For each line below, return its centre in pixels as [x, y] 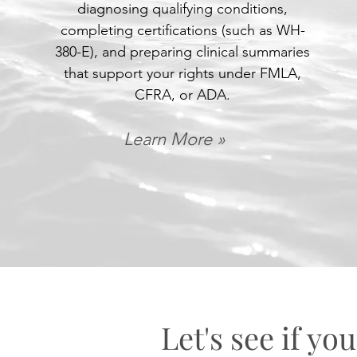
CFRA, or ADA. [183, 95]
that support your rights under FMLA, [183, 73]
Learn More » [174, 139]
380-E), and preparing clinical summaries [183, 52]
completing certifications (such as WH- [182, 30]
